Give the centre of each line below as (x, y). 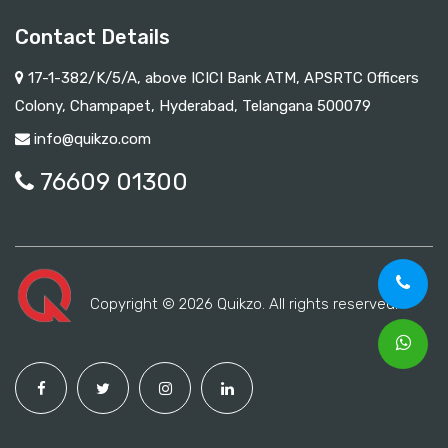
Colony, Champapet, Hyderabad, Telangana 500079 (193, 106)
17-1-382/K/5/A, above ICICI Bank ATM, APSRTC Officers (221, 78)
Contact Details (92, 37)
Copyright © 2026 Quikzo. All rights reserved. (244, 304)
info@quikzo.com (92, 139)
